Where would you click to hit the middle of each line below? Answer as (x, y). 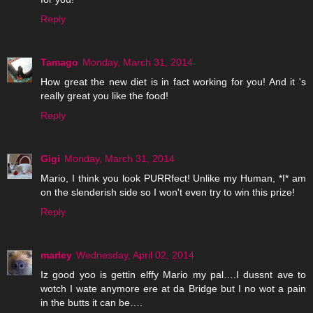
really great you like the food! (104, 96)
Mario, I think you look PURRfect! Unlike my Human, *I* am (173, 179)
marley (56, 255)
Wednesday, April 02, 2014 (135, 255)
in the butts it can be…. (92, 303)
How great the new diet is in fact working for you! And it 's (173, 82)
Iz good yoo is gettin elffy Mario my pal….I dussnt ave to (173, 275)
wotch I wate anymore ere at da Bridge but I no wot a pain (173, 289)
